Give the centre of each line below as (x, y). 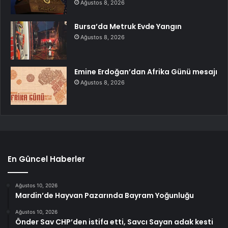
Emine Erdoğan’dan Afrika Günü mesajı (146, 72)
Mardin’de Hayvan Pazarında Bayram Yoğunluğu (105, 196)
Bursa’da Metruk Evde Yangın (128, 27)
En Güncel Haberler (46, 159)
